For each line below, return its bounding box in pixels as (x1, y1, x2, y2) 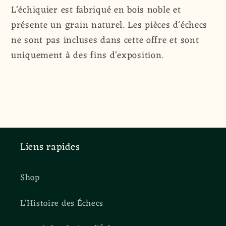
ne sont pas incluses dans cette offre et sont (11, 32, 199, 49)
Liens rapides (20, 138, 80, 156)
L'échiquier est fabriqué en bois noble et (11, 2, 181, 19)
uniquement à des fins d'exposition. (11, 47, 164, 64)
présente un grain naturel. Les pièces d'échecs (11, 17, 208, 34)
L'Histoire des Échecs (20, 196, 104, 211)
